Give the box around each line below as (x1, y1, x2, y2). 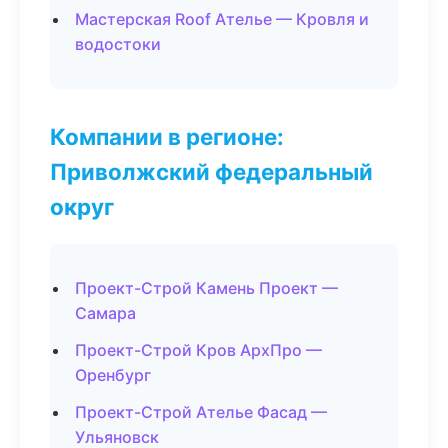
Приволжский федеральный (50, 158, 373, 185)
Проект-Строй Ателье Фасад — (75, 402, 327, 422)
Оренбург (75, 365, 151, 385)
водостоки (75, 34, 161, 54)
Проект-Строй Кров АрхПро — (75, 340, 322, 360)
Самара (75, 303, 136, 323)
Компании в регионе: (50, 123, 284, 150)
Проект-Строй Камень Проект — (75, 278, 338, 298)
